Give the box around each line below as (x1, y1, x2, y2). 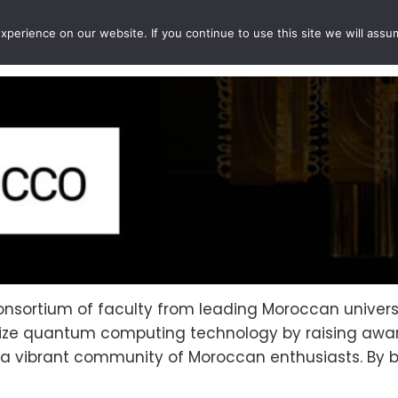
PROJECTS (140, 28, 188, 48)
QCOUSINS (237, 28, 287, 48)
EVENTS (56, 28, 92, 48)
